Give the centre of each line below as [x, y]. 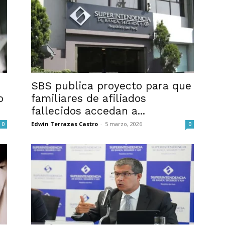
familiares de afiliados [89, 98]
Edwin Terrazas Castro [65, 124]
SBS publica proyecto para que [111, 86]
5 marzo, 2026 [124, 124]
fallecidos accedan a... [88, 111]
